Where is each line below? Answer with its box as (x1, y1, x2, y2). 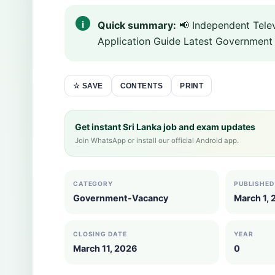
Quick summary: (98, 19, 176, 31)
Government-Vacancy (73, 193, 168, 203)
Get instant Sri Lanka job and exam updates (75, 122, 255, 132)
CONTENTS (120, 81, 163, 90)
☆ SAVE (73, 82, 103, 90)
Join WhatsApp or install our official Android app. (75, 136, 239, 145)
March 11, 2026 (73, 243, 137, 254)
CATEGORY (73, 180, 113, 187)
